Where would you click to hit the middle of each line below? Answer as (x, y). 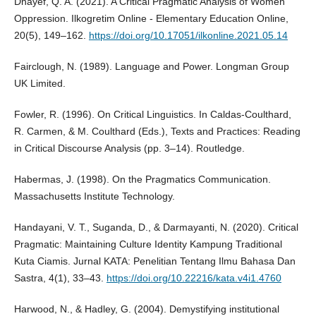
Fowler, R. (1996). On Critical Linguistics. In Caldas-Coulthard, (152, 115)
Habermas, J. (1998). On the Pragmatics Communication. (142, 180)
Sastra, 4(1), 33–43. (60, 278)
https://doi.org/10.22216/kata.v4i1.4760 (194, 278)
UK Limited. (39, 84)
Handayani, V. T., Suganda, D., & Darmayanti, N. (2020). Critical (156, 227)
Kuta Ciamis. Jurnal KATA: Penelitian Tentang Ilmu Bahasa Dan (154, 261)
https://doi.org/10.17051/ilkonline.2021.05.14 (188, 36)
